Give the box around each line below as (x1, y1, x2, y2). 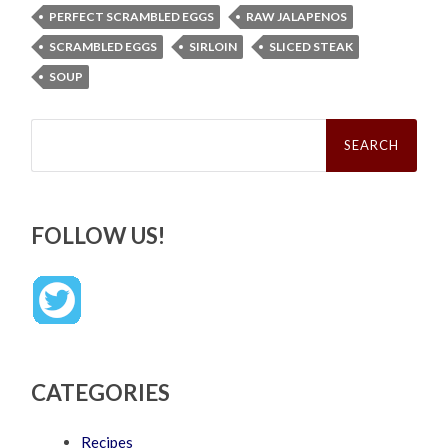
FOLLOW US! (31, 221, 166, 249)
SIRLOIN (189, 38, 238, 54)
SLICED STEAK (269, 38, 354, 54)
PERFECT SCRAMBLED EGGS (49, 8, 215, 24)
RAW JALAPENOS (246, 8, 348, 24)
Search (30, 115, 76, 134)
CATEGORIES (31, 378, 171, 406)
